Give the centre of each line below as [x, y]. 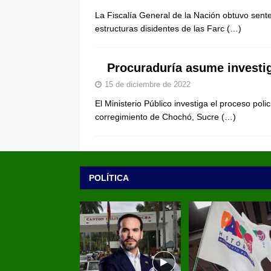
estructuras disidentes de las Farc [161, 28]
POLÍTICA [109, 178]
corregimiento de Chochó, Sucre [158, 116]
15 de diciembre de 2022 [148, 84]
